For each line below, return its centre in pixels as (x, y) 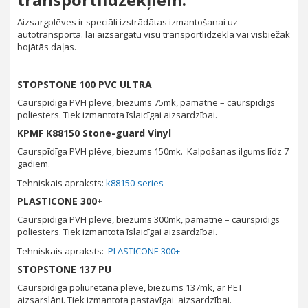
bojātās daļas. (47, 47)
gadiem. (34, 164)
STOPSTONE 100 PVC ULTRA (85, 85)
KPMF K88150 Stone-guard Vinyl (94, 133)
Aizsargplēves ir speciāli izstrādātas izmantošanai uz (128, 22)
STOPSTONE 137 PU (64, 269)
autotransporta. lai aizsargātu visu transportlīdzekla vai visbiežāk (154, 35)
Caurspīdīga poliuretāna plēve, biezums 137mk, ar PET (130, 288)
